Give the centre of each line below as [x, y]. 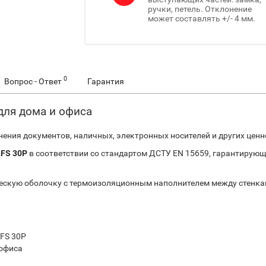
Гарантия [106, 81]
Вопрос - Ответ [34, 81]
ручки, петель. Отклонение [199, 9]
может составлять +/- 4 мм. [201, 18]
